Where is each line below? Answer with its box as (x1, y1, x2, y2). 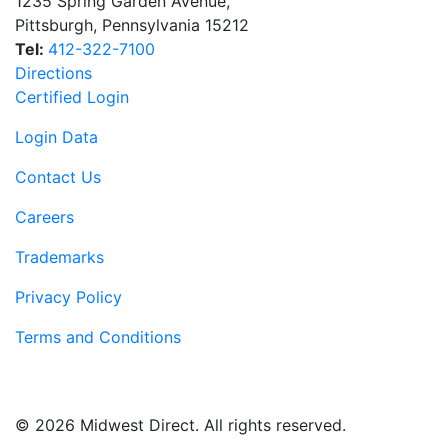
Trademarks (15, 247, 104, 268)
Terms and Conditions (15, 327, 181, 348)
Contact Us (15, 167, 101, 188)
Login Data (15, 127, 98, 148)
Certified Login (15, 87, 129, 108)
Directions (15, 63, 92, 84)
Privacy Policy (15, 287, 122, 308)
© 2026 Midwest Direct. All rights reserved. (15, 415, 346, 436)
